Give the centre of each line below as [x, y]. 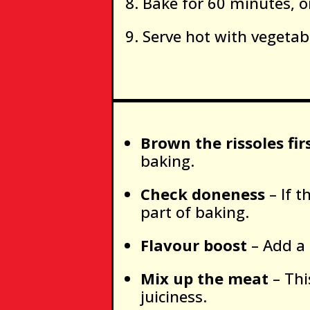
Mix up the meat [205, 278]
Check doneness [203, 193]
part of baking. [195, 211]
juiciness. [174, 296]
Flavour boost [194, 245]
